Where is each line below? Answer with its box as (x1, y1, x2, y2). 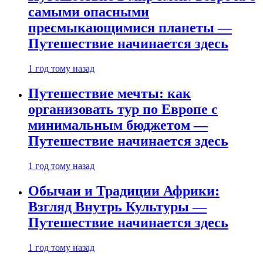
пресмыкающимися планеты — (28, 20, 232, 36)
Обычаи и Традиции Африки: (28, 183, 220, 198)
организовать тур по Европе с (28, 102, 218, 117)
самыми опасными (28, 4, 149, 20)
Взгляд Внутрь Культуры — (28, 198, 207, 214)
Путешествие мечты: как (28, 86, 191, 102)
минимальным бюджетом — (28, 117, 208, 133)
